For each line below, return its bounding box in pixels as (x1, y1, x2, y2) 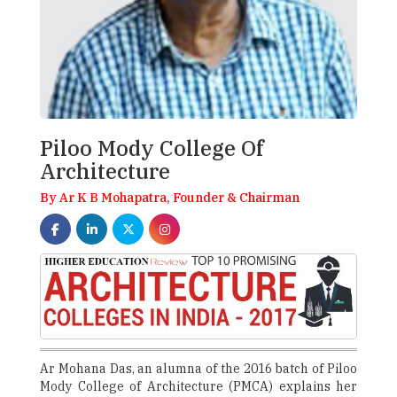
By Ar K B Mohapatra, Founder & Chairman (40, 190, 300, 206)
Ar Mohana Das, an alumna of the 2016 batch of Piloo (40, 361, 357, 378)
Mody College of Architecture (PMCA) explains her (40, 378, 357, 395)
